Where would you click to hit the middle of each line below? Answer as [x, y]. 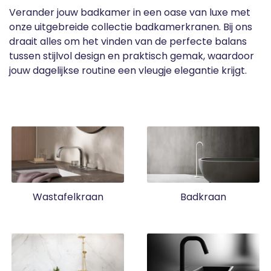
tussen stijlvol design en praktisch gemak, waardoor [132, 56]
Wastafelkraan [68, 197]
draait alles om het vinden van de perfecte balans [128, 41]
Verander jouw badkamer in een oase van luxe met [130, 12]
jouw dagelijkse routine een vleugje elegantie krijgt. [128, 70]
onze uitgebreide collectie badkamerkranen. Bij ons [131, 27]
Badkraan [203, 197]
